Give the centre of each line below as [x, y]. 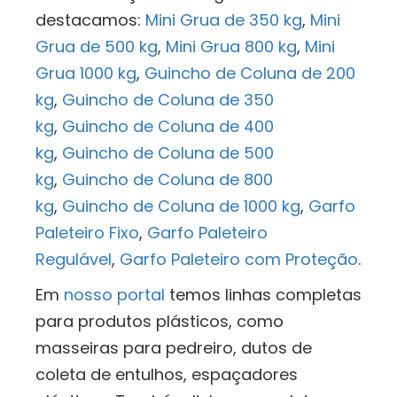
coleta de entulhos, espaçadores [167, 375]
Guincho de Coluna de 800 [167, 180]
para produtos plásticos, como [160, 322]
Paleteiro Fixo [87, 233]
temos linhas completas [263, 295]
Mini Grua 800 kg [231, 47]
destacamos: [90, 20]
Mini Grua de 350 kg [224, 20]
